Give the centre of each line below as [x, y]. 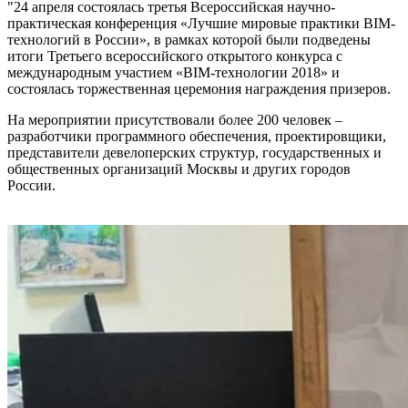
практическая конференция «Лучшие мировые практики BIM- [201, 23]
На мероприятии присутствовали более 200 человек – [175, 119]
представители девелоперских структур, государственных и [194, 152]
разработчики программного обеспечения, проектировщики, [197, 136]
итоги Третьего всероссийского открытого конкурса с [175, 56]
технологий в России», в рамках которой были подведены [189, 39]
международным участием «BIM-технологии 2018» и [173, 72]
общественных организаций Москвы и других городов [179, 168]
